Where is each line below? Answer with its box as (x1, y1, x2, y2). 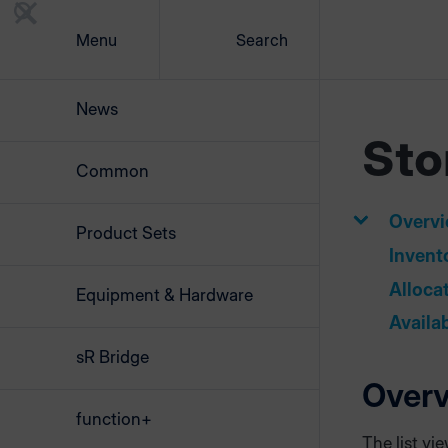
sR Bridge (76, 347, 149, 367)
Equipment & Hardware (76, 285, 253, 305)
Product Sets (76, 223, 176, 243)
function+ (76, 409, 152, 429)
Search (236, 30, 288, 50)
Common (76, 161, 149, 181)
